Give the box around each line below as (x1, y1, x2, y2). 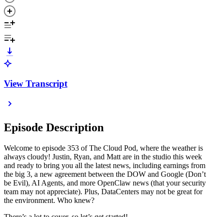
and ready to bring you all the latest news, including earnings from (4, 161, 205, 170)
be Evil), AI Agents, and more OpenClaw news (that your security (4, 179, 206, 187)
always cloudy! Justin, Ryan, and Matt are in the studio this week (4, 153, 202, 161)
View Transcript (4, 78, 67, 89)
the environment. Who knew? (4, 196, 96, 205)
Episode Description (4, 121, 104, 134)
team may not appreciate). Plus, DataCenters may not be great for (4, 187, 202, 196)
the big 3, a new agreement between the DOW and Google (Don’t (4, 170, 206, 179)
